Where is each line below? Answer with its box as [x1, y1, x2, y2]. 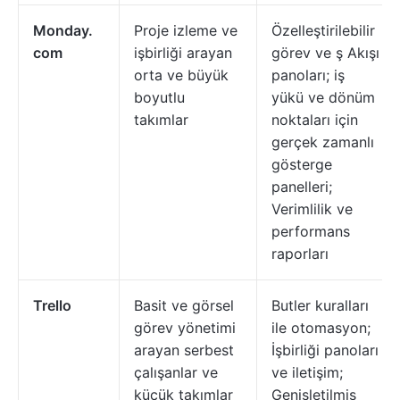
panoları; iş [271, 66, 345, 84]
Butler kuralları [271, 296, 369, 314]
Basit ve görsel [134, 296, 234, 314]
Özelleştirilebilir [271, 21, 375, 39]
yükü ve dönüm [271, 88, 375, 106]
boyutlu [134, 88, 185, 106]
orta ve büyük [134, 66, 229, 84]
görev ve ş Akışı [271, 44, 379, 62]
